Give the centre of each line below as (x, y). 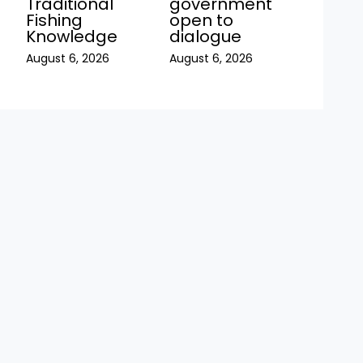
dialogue (206, 37)
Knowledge (71, 37)
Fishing (54, 21)
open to (202, 21)
